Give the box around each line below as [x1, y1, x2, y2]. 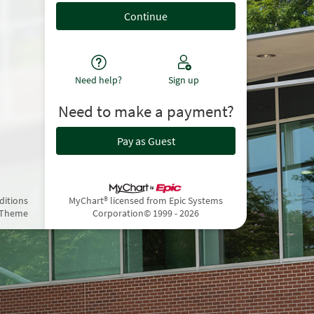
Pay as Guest [116, 133, 175, 148]
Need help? [75, 74, 123, 87]
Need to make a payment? [57, 102, 234, 122]
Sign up [168, 74, 200, 87]
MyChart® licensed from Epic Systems [69, 194, 223, 207]
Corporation [93, 207, 144, 220]
